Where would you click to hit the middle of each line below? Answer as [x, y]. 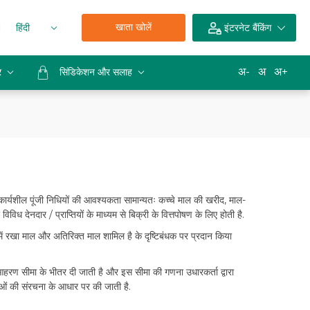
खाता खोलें [133, 27]
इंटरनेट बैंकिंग [248, 27]
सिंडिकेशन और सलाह [97, 72]
